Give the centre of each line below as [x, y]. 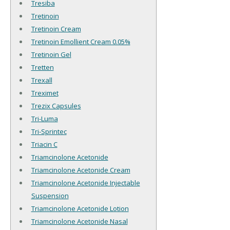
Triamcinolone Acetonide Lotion [80, 209]
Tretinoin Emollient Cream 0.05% [81, 42]
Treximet [45, 93]
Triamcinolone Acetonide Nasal [79, 222]
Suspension [50, 196]
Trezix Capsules [56, 106]
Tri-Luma [44, 119]
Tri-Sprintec [49, 132]
